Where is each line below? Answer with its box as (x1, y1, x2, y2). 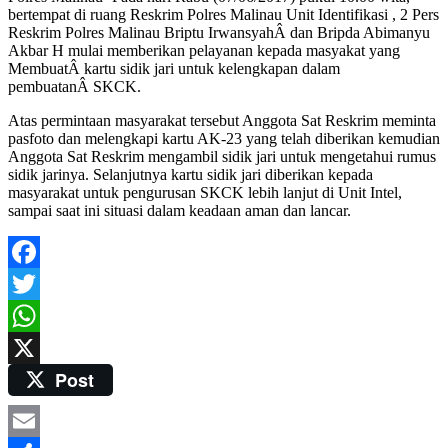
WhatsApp (8, 338, 76, 356)
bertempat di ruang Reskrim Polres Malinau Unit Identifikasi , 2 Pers (8, 5, 439, 23)
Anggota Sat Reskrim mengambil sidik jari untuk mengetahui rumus (8, 147, 436, 165)
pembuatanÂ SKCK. (8, 77, 141, 95)
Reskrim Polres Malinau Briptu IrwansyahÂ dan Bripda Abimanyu (8, 23, 430, 41)
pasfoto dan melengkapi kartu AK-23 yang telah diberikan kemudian (8, 129, 440, 147)
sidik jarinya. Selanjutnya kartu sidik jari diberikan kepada (8, 165, 373, 183)
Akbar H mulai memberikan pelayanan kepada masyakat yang (8, 41, 400, 59)
